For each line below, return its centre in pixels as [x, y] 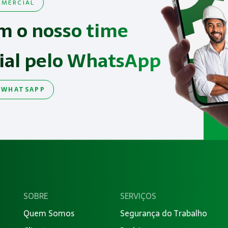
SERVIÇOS [138, 196]
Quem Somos [49, 213]
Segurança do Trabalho [164, 213]
